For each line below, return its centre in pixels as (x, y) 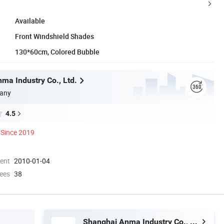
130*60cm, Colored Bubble (57, 51)
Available (30, 20)
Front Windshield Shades (54, 36)
